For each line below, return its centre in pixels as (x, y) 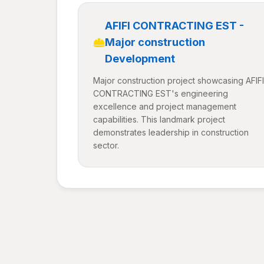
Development (140, 59)
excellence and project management (165, 106)
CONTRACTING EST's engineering (161, 93)
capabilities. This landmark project (159, 119)
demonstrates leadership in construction (171, 132)
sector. (106, 145)
